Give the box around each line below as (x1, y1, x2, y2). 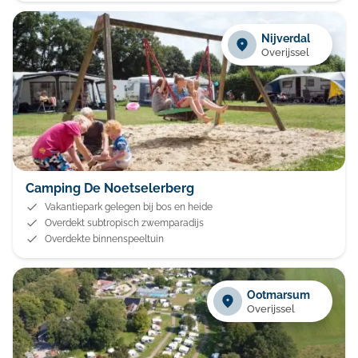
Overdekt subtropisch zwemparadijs (45, 217, 204, 229)
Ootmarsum (247, 288, 310, 301)
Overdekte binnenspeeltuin (45, 233, 164, 245)
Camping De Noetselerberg (26, 181, 194, 196)
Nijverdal (261, 31, 310, 45)
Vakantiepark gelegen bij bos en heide (45, 201, 213, 213)
